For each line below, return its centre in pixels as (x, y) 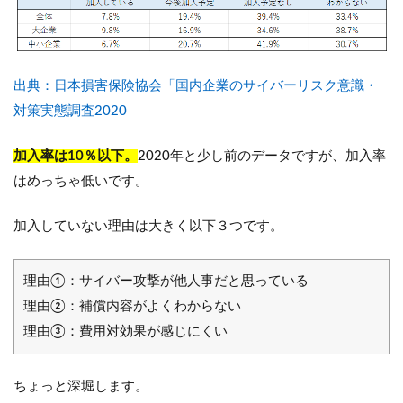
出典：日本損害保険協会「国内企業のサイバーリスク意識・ (196, 86)
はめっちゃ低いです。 (81, 182)
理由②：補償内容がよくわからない (132, 307)
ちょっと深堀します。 (81, 387)
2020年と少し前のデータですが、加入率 (262, 157)
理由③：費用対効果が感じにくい (125, 332)
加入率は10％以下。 (76, 157)
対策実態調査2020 (70, 112)
